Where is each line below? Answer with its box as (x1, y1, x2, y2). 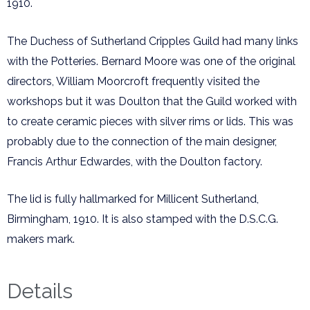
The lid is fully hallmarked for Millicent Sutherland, (7, 192, 259, 206)
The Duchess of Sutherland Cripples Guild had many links (7, 34, 298, 48)
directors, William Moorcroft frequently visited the (7, 74, 259, 88)
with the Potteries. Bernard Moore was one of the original (7, 54, 295, 68)
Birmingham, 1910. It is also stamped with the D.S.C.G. (7, 212, 278, 226)
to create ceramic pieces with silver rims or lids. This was (7, 114, 293, 128)
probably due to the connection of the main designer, (7, 134, 277, 148)
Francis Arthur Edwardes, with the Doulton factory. (7, 154, 262, 168)
